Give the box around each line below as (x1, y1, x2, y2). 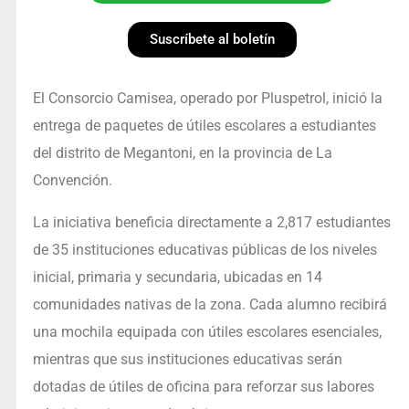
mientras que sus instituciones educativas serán (32, 351, 342, 369)
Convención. (32, 172, 112, 190)
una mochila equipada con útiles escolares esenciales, (32, 323, 382, 341)
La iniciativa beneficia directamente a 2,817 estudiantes (32, 214, 391, 232)
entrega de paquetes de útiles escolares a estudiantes (32, 117, 376, 135)
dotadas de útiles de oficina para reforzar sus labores (32, 378, 374, 396)
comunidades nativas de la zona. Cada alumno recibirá (32, 296, 387, 314)
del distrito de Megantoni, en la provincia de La (32, 144, 332, 163)
